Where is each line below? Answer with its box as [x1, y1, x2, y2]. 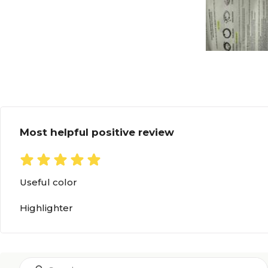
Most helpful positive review [20, 126, 174, 139]
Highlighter [20, 202, 73, 214]
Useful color [20, 176, 77, 188]
